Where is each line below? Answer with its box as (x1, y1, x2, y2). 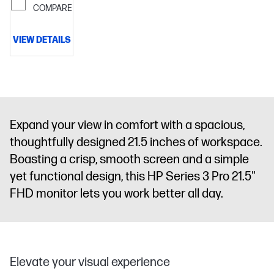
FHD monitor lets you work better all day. (10, 187, 223, 201)
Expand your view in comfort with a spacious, (10, 118, 245, 133)
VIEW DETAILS (12, 34, 71, 45)
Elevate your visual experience (10, 255, 170, 270)
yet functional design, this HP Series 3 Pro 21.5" (10, 169, 256, 184)
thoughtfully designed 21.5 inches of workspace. (10, 135, 262, 150)
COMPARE (33, 3, 72, 13)
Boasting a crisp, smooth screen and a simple (10, 152, 249, 167)
